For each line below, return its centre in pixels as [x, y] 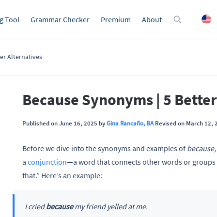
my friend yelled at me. [110, 206]
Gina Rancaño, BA [130, 123]
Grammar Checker [60, 19]
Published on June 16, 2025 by [64, 123]
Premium [116, 19]
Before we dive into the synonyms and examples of [105, 148]
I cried [35, 206]
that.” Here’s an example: [62, 175]
